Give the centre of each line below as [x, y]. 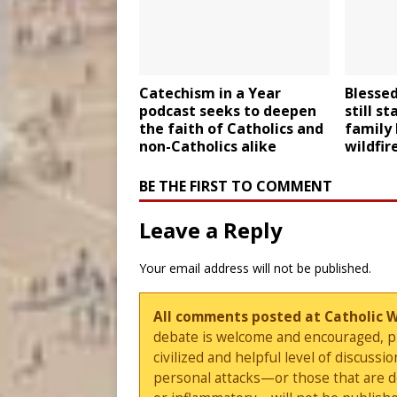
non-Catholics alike [208, 147]
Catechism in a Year [210, 93]
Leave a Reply [211, 230]
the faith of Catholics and [231, 129]
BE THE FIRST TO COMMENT [236, 187]
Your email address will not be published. [255, 269]
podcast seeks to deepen [228, 111]
